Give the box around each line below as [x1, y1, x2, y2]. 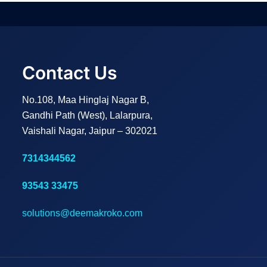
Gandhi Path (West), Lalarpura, [22, 110, 153, 120]
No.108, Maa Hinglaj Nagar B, [22, 95, 150, 105]
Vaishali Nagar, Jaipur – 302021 [22, 126, 158, 136]
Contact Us [22, 62, 117, 83]
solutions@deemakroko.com [22, 208, 143, 218]
